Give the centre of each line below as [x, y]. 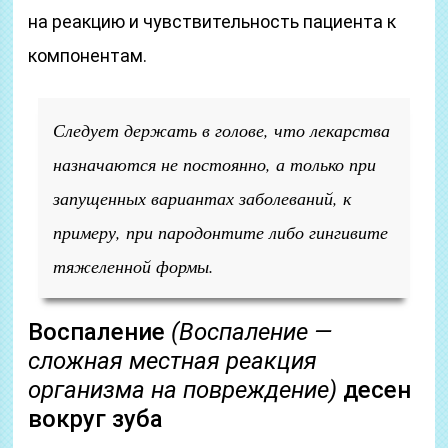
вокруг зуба [96, 419]
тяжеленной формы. [134, 266]
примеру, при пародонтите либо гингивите [221, 232]
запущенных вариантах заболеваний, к [202, 198]
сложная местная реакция [173, 361]
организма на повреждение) [183, 390]
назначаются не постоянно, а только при [215, 164]
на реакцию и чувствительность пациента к [212, 21]
